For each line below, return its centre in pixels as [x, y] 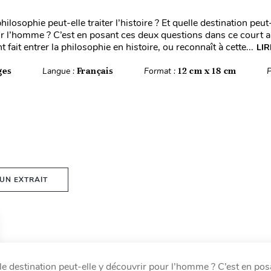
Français [95, 71]
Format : [161, 71]
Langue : [59, 71]
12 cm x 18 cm [207, 71]
